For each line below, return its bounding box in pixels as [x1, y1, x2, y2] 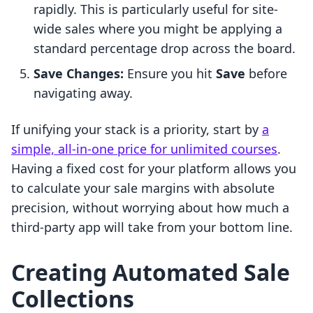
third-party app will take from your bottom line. [11, 219, 293, 236]
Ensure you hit [124, 65, 216, 82]
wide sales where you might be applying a [34, 20, 282, 38]
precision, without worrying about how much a [11, 199, 289, 217]
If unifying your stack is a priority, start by [11, 121, 262, 138]
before [245, 65, 287, 82]
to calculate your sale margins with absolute [11, 180, 275, 197]
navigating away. [34, 85, 133, 102]
